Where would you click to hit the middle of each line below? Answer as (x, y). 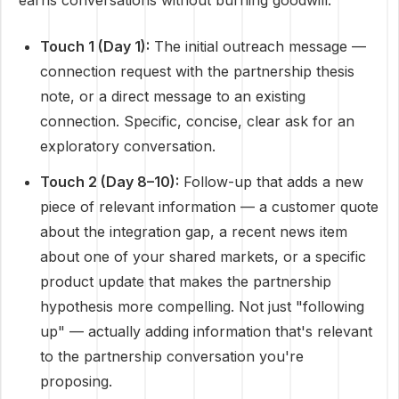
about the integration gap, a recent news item (194, 232)
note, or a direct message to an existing (173, 96)
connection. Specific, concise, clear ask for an (197, 121)
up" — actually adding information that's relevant (206, 331)
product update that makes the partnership (186, 281)
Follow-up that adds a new (271, 182)
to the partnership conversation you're (172, 356)
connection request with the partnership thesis (197, 71)
